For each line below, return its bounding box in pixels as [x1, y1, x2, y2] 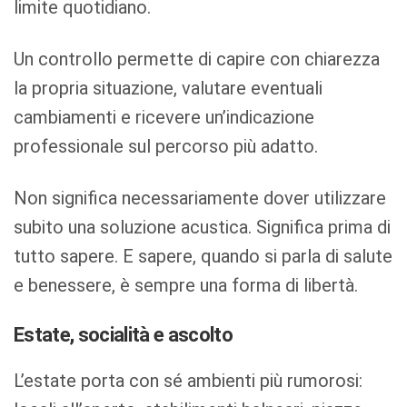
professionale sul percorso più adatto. [14, 135, 319, 158]
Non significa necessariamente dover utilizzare [14, 186, 387, 209]
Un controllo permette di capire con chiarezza [14, 48, 381, 71]
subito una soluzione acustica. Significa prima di [14, 215, 392, 238]
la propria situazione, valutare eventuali [14, 77, 323, 100]
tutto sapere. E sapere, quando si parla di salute [14, 244, 393, 267]
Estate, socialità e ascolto [14, 323, 233, 346]
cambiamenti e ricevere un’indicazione [14, 106, 315, 129]
